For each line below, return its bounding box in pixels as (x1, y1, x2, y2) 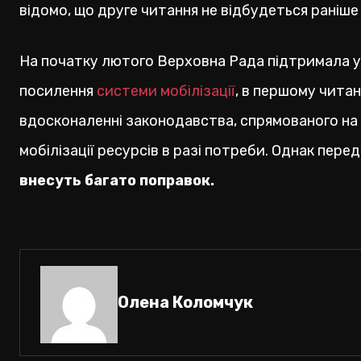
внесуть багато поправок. (19, 172, 214, 190)
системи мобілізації (97, 82, 235, 101)
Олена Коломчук (118, 293, 253, 313)
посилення (19, 82, 97, 101)
